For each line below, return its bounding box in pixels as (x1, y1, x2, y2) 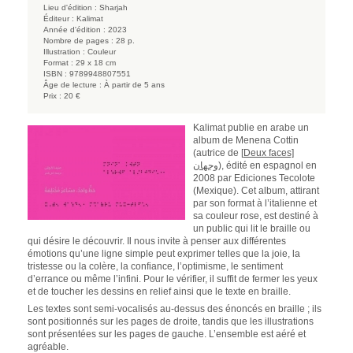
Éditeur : (43, 13, 74, 23)
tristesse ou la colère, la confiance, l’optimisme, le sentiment (28, 260, 283, 272)
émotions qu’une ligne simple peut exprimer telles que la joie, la (28, 247, 300, 259)
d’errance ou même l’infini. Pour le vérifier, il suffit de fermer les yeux (28, 273, 318, 284)
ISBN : (43, 69, 67, 78)
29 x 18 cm (76, 58, 116, 67)
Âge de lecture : (43, 80, 102, 89)
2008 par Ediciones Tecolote (193, 172, 315, 184)
